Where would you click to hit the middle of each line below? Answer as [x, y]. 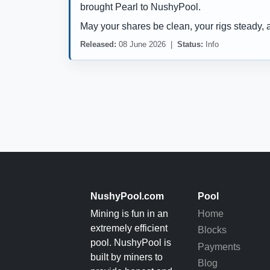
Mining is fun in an [129, 214]
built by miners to [127, 257]
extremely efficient [129, 228]
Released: [98, 45]
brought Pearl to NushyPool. [140, 7]
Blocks [212, 230]
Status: [190, 45]
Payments [219, 246]
